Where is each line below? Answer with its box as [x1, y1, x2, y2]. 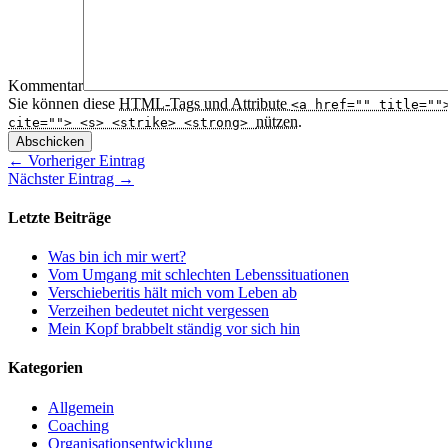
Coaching [48, 416, 109, 434]
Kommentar [8, 76, 83, 94]
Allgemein [48, 398, 114, 416]
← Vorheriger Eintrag [8, 151, 145, 169]
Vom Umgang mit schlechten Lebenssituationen [48, 266, 349, 284]
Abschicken [16, 133, 84, 149]
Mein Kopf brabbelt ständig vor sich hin [48, 320, 300, 338]
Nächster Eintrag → [8, 169, 134, 187]
